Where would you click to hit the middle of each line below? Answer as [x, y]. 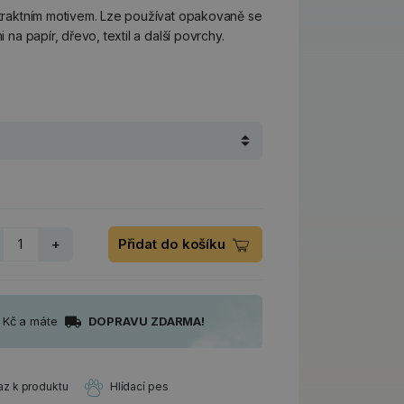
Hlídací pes [139, 387]
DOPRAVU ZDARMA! [147, 321]
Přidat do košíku [173, 244]
